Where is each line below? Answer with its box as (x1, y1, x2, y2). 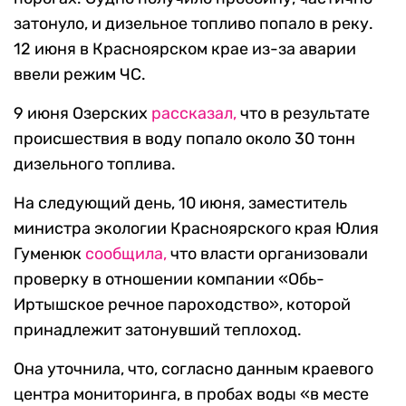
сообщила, (85, 244, 167, 265)
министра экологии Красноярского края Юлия (14, 218, 379, 239)
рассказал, (151, 103, 237, 124)
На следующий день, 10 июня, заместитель (14, 193, 347, 214)
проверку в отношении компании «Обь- (14, 269, 324, 290)
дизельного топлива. (14, 154, 176, 175)
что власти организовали (167, 244, 368, 265)
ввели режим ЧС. (14, 64, 146, 85)
